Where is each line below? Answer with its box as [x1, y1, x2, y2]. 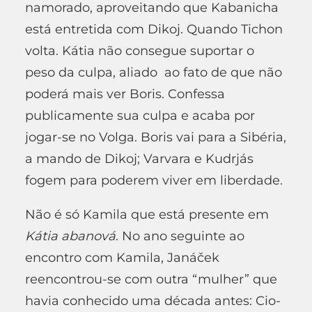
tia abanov [42, 228, 108, 244]
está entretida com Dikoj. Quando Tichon [25, 21, 283, 37]
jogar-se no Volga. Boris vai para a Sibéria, [25, 129, 286, 145]
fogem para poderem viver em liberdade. [25, 172, 283, 188]
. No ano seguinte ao [116, 228, 244, 244]
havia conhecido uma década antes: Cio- [25, 292, 281, 309]
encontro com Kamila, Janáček [25, 249, 219, 265]
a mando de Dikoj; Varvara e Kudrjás [25, 150, 253, 166]
